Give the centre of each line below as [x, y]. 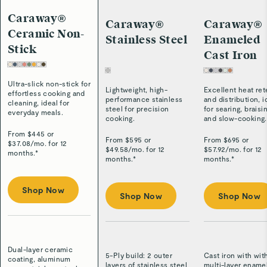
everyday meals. [36, 112]
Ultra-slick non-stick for [49, 83]
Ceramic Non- [46, 33]
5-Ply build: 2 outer [139, 255]
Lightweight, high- [137, 90]
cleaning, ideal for [39, 102]
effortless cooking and [46, 93]
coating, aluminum [39, 258]
